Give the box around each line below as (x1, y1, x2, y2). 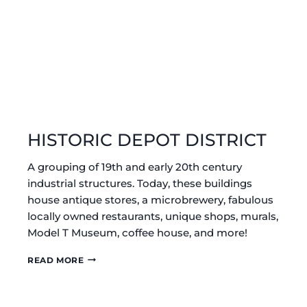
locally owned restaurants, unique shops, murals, (27, 209, 278, 223)
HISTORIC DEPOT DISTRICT (27, 129, 267, 150)
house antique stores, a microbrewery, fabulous (27, 193, 273, 206)
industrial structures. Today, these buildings (27, 176, 252, 190)
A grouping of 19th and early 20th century (27, 160, 242, 173)
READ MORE (27, 254, 84, 265)
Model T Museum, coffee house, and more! (27, 225, 247, 239)
